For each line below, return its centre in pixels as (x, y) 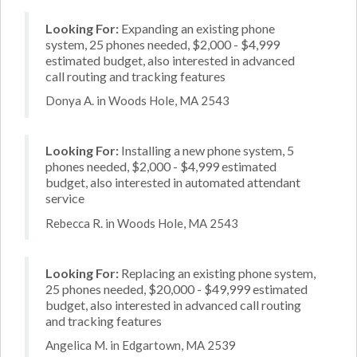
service (65, 198)
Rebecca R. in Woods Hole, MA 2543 (142, 223)
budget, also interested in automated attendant (173, 182)
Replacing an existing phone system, (217, 273)
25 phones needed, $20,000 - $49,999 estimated (177, 288)
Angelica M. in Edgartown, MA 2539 (141, 345)
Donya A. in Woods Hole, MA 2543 (137, 100)
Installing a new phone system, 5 (206, 150)
